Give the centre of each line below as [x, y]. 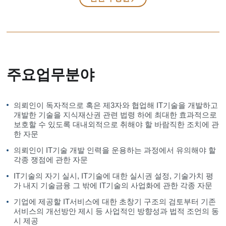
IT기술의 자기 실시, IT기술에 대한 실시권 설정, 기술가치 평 [113, 176]
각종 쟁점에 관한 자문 [50, 160]
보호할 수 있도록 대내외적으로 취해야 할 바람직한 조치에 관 [116, 124]
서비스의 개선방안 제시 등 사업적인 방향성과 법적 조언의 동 [116, 212]
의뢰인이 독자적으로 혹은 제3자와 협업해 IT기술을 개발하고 [116, 105]
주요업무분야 [50, 75]
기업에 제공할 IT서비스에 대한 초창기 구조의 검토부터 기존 [115, 202]
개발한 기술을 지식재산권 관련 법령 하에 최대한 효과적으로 [115, 115]
